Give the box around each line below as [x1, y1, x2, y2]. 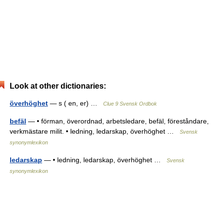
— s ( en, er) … [48, 99, 103, 107]
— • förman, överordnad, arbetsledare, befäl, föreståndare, [26, 117, 209, 125]
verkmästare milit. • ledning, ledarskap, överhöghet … [10, 127, 180, 135]
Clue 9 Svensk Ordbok [103, 101, 157, 107]
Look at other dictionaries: [10, 82, 106, 90]
